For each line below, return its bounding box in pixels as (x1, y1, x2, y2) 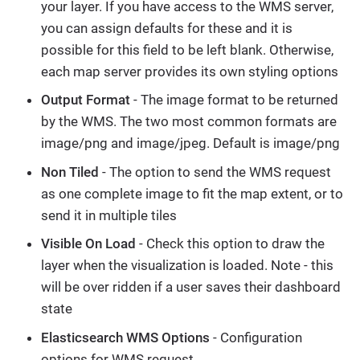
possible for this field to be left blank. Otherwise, (41, 41, 333, 58)
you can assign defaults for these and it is (41, 19, 292, 36)
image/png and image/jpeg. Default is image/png (41, 135, 340, 152)
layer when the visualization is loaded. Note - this (41, 257, 333, 274)
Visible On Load (41, 235, 136, 252)
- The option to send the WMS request (99, 163, 331, 180)
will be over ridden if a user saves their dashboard (41, 279, 341, 296)
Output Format (41, 92, 130, 108)
